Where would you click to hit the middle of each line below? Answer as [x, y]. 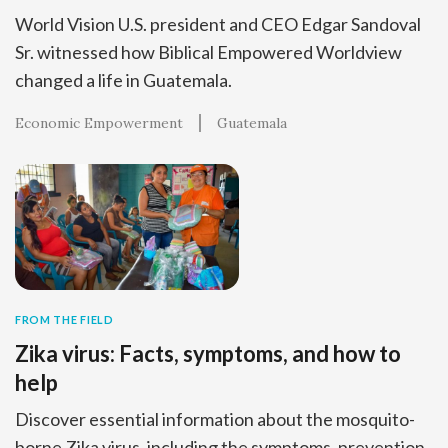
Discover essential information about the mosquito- [215, 418]
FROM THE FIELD [64, 319]
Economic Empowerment [99, 122]
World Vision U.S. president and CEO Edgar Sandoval [218, 23]
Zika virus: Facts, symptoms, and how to [208, 353]
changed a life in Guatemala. [123, 79]
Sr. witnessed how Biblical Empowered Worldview [208, 51]
